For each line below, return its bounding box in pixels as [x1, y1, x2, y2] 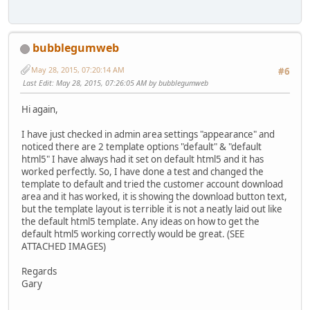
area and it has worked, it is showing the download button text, [21, 190, 287, 203]
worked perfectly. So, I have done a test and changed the [21, 165, 264, 178]
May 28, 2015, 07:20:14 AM [31, 64, 125, 75]
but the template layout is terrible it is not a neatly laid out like [21, 202, 282, 215]
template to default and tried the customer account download [21, 177, 283, 190]
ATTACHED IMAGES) [21, 239, 106, 253]
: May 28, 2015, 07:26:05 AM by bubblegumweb [52, 77, 208, 89]
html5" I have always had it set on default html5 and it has [21, 152, 264, 165]
